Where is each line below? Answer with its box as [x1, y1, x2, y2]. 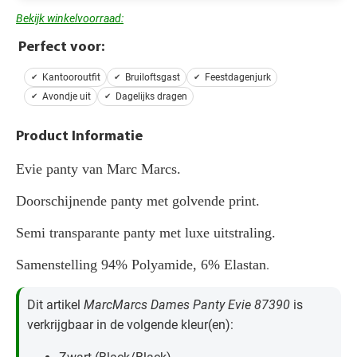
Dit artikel [27, 297, 84, 313]
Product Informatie [16, 129, 143, 145]
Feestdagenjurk [205, 72, 271, 84]
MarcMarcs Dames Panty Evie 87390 [84, 297, 293, 313]
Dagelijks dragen [116, 91, 187, 103]
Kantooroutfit [42, 72, 100, 84]
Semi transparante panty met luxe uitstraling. [16, 225, 276, 241]
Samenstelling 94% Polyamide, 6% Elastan [16, 257, 266, 273]
